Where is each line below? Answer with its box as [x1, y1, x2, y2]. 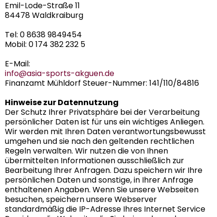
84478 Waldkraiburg [5, 9, 83, 21]
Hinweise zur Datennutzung [5, 96, 119, 108]
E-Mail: [5, 58, 30, 69]
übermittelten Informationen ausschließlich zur [5, 155, 184, 166]
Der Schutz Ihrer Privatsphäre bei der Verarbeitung [5, 106, 200, 118]
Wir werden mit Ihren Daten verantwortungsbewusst [5, 125, 206, 137]
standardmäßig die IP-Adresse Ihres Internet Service [5, 203, 205, 215]
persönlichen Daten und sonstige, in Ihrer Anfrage [5, 174, 193, 186]
